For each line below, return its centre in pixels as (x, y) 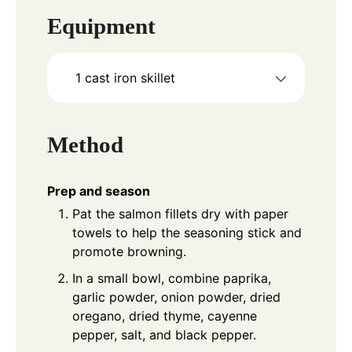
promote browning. (129, 251)
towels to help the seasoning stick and (187, 232)
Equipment (101, 26)
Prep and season (99, 191)
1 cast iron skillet (125, 78)
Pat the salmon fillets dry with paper (180, 213)
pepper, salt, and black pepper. (164, 334)
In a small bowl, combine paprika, (172, 278)
